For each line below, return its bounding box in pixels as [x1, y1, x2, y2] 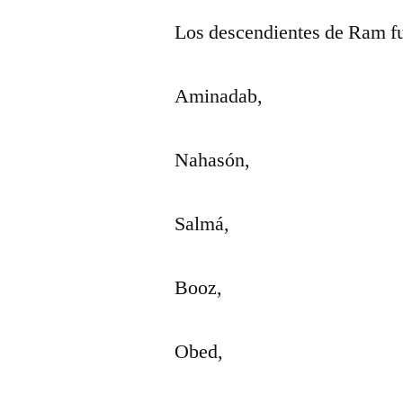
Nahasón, [175, 148, 251, 173]
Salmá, [175, 211, 230, 237]
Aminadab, [175, 84, 264, 109]
